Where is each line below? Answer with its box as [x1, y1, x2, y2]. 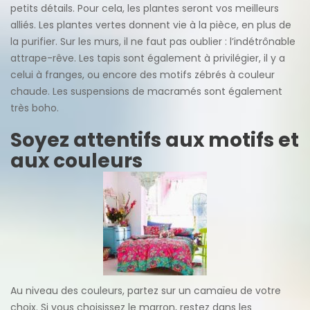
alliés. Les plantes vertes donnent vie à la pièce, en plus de [10, 17, 291, 32]
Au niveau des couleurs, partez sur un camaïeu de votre [10, 283, 281, 298]
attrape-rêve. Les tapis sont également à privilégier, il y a [10, 51, 285, 65]
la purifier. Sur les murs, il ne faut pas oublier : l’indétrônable [10, 34, 295, 48]
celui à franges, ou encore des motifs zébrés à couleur [10, 67, 275, 82]
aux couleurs [10, 147, 143, 174]
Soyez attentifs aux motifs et [10, 126, 299, 154]
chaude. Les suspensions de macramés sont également [10, 84, 282, 98]
